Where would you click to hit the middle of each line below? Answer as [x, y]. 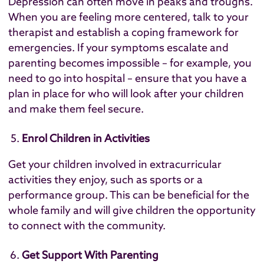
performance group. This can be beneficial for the [129, 195]
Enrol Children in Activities [86, 138]
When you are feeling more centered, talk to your [128, 17]
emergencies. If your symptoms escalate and [118, 48]
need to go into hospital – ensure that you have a [128, 78]
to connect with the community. [87, 226]
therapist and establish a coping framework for [123, 32]
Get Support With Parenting [90, 255]
